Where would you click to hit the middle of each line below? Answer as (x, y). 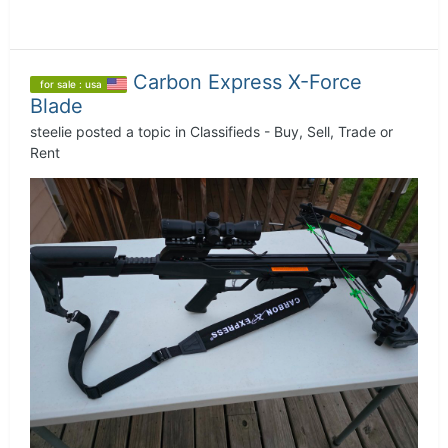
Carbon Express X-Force (247, 82)
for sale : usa (71, 83)
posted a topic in (131, 132)
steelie (51, 132)
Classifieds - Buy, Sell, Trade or (291, 132)
